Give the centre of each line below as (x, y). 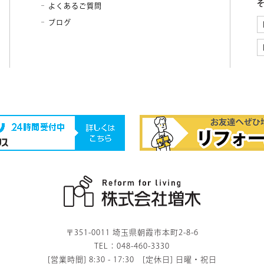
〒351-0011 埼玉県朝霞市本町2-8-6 (132, 233)
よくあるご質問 (75, 6)
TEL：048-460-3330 (132, 246)
